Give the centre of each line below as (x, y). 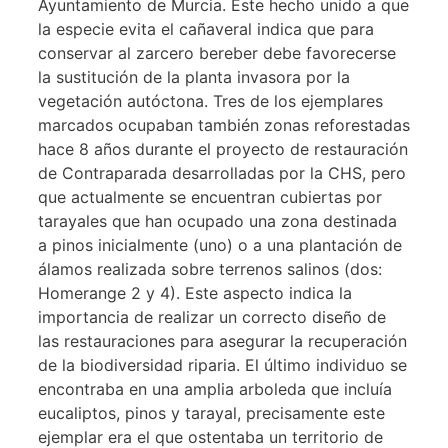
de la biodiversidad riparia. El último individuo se (222, 365)
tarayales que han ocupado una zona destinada (217, 221)
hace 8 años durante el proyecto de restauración (223, 149)
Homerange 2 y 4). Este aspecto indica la (195, 293)
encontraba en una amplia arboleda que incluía (215, 389)
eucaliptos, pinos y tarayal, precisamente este (211, 413)
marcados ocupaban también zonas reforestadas (224, 125)
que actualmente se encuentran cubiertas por (210, 197)
